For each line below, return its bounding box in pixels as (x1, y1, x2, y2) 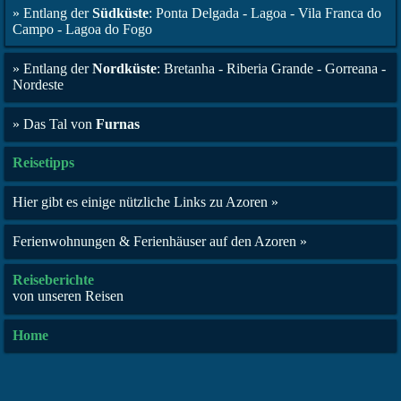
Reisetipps (13, 155, 75, 171)
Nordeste (13, 76, 64, 92)
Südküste (92, 5, 149, 21)
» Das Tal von (13, 115, 97, 132)
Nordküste (92, 60, 158, 76)
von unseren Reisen (13, 288, 124, 304)
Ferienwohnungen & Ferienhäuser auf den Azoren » (13, 233, 308, 249)
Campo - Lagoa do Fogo (13, 21, 153, 38)
